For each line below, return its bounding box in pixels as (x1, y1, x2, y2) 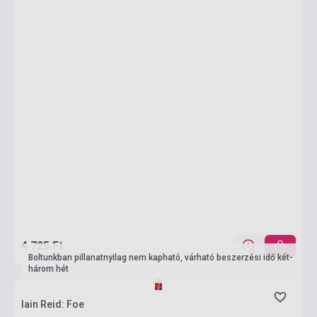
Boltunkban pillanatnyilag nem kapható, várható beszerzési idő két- (28, 253, 293, 263)
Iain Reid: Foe (21, 299, 84, 310)
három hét (28, 264, 69, 274)
